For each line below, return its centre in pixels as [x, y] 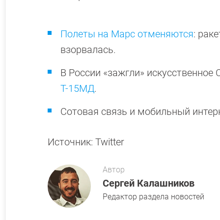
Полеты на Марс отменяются [127, 34]
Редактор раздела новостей [153, 197]
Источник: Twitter [86, 142]
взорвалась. [88, 50]
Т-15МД [77, 88]
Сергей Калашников [149, 183]
